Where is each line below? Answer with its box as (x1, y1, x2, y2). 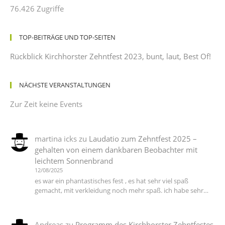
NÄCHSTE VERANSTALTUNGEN (19, 80, 110, 89)
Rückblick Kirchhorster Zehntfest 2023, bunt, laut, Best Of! (10, 51, 211, 61)
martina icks (34, 133, 77, 144)
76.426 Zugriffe (10, 3, 64, 14)
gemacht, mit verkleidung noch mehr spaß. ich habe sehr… (34, 186, 208, 195)
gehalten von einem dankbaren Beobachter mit (34, 144, 197, 155)
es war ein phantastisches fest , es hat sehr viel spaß (34, 176, 188, 186)
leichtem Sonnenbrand (34, 155, 113, 166)
